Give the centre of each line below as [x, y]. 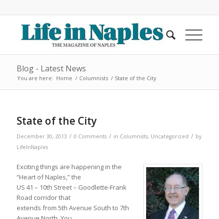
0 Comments [90, 136]
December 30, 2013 [42, 136]
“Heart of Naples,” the [49, 177]
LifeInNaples [32, 147]
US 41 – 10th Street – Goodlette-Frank [71, 187]
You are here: [35, 78]
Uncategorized [169, 136]
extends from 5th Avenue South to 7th [73, 208]
